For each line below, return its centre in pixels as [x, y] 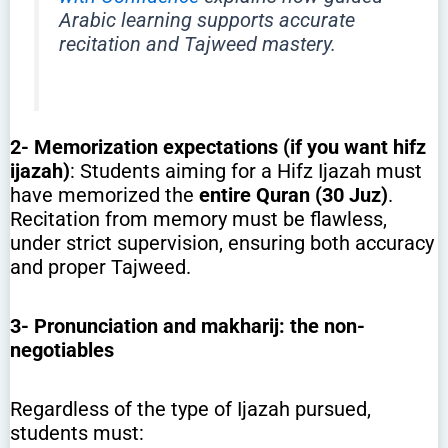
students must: [77, 433]
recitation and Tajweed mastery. [198, 44]
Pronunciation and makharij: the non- [199, 326]
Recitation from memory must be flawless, [198, 219]
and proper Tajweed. [100, 267]
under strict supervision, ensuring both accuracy [222, 243]
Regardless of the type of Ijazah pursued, [190, 409]
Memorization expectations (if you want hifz [230, 147]
